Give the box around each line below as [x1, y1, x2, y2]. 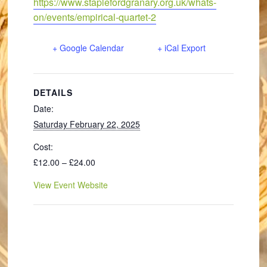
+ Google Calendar [52, 42, 124, 54]
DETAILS [33, 86, 73, 98]
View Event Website [33, 179, 108, 191]
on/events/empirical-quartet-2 [33, 10, 156, 24]
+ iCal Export [157, 42, 206, 54]
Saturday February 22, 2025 [33, 118, 140, 130]
